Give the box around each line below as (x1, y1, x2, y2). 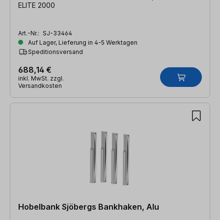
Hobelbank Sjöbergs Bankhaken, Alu (18, 201, 159, 212)
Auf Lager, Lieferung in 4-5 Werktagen (27, 38, 137, 46)
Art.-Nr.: (18, 29, 41, 37)
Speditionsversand (28, 48, 83, 55)
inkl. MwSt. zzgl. (18, 74, 64, 82)
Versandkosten (18, 82, 62, 89)
